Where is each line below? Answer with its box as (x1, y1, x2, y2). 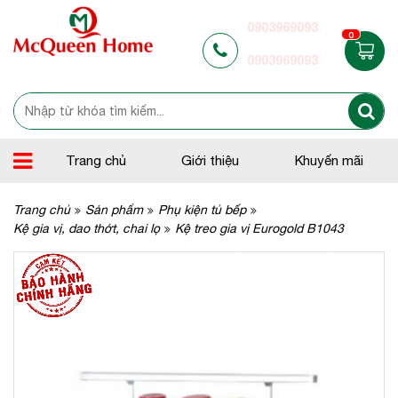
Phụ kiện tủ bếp (158, 203, 246, 217)
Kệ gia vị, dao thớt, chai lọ (13, 221, 160, 235)
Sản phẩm (85, 203, 143, 217)
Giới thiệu (181, 153, 240, 168)
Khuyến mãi (295, 153, 364, 168)
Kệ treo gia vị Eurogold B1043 (175, 221, 344, 235)
